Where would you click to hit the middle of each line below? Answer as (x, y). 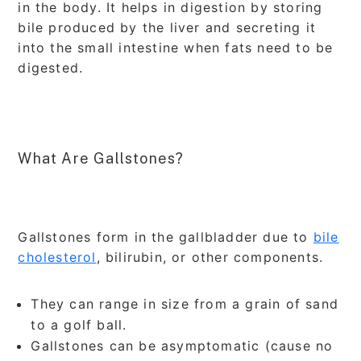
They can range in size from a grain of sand (185, 303)
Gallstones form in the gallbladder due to (166, 237)
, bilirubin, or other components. (210, 257)
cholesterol (57, 257)
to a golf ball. (79, 324)
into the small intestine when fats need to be (176, 47)
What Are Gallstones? (101, 158)
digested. (53, 67)
